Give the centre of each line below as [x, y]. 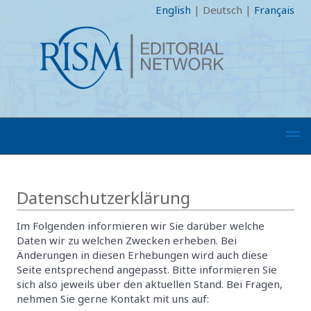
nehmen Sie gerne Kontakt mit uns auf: [113, 299]
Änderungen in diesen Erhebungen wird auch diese [142, 255]
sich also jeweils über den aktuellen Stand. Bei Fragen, [150, 284]
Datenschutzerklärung [103, 197]
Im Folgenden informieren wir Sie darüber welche [141, 226]
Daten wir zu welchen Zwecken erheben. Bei [127, 240]
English [173, 10]
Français [274, 10]
